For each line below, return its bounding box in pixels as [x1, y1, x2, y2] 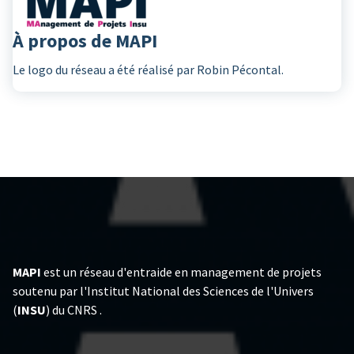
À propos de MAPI [13, 28, 157, 53]
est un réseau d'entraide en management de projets [41, 263, 322, 280]
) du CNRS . [46, 301, 102, 318]
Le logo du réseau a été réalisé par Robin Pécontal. [13, 61, 284, 77]
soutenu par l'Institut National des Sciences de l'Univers [13, 282, 314, 299]
